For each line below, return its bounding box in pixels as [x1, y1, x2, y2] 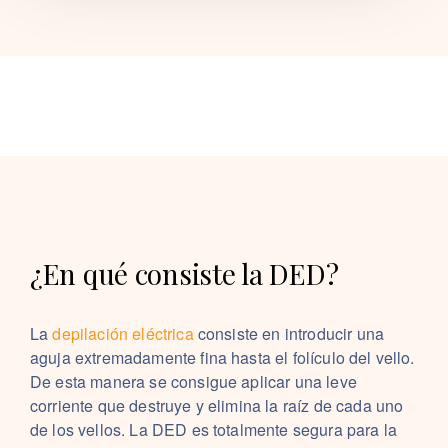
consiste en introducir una [193, 322, 385, 345]
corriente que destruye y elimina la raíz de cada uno [30, 394, 404, 417]
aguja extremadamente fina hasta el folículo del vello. [30, 346, 415, 369]
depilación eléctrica [52, 322, 194, 345]
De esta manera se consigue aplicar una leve [30, 370, 357, 393]
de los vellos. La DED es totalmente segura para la [30, 418, 398, 441]
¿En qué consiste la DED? [30, 255, 339, 292]
